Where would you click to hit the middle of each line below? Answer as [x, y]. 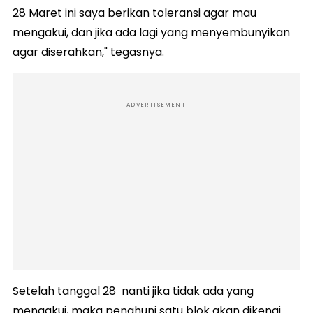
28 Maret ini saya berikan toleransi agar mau [134, 13]
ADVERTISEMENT [156, 105]
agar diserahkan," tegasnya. [90, 52]
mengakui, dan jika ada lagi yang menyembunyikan [151, 32]
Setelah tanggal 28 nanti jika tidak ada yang [133, 291]
